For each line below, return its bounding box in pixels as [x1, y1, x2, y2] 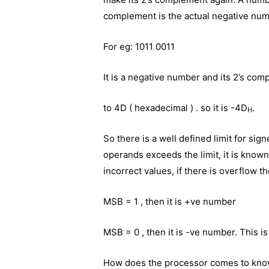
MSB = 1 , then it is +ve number [103, 195, 237, 207]
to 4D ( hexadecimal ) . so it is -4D [103, 101, 248, 113]
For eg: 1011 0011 [103, 40, 175, 52]
